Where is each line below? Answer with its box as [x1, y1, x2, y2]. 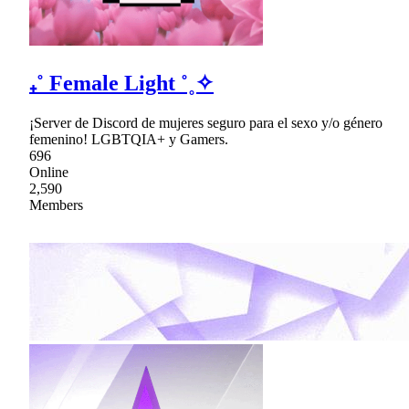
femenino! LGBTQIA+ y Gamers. [29, 131, 228, 148]
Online [29, 164, 68, 181]
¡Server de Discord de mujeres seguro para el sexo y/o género [29, 115, 383, 131]
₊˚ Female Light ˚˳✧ [29, 71, 214, 96]
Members [29, 197, 83, 214]
